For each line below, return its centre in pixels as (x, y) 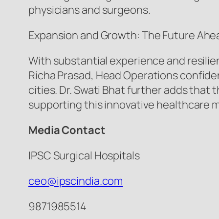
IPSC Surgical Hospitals (84, 156)
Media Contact (67, 130)
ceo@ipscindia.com (76, 181)
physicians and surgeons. (89, 10)
